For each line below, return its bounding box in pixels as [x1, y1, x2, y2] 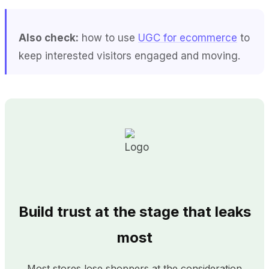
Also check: [19, 31, 79, 44]
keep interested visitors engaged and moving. [19, 49, 240, 62]
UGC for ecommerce [138, 31, 237, 44]
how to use [79, 31, 138, 44]
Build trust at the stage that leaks [18, 202, 251, 220]
